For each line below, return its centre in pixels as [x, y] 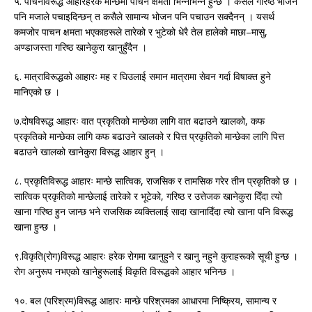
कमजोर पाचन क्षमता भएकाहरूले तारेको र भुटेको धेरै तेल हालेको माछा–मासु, [141, 32]
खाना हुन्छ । [36, 227]
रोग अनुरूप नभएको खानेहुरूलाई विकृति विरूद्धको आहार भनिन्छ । [125, 272]
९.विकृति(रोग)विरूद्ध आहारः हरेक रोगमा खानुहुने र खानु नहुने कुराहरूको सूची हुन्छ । [156, 256]
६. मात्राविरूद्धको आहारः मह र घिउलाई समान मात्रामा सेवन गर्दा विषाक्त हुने [142, 77]
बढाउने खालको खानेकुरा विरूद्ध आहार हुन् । [89, 152]
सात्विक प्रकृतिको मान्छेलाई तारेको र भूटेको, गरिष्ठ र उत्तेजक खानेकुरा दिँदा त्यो [148, 196]
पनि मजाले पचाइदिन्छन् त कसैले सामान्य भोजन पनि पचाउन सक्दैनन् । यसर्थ [144, 17]
